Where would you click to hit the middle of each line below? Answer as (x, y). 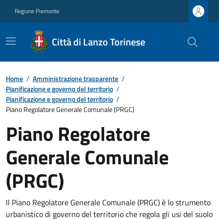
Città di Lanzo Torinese (99, 42)
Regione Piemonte (37, 11)
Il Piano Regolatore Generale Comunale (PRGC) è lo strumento (108, 202)
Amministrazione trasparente (76, 78)
